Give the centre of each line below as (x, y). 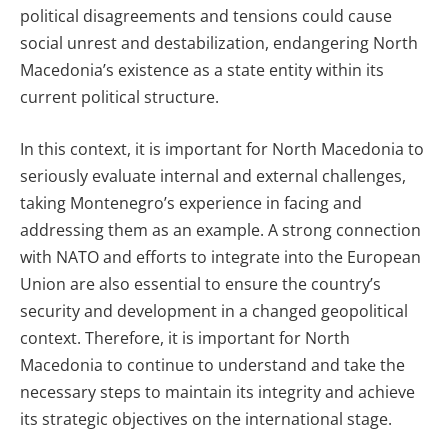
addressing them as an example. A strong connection (220, 229)
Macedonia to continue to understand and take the (212, 364)
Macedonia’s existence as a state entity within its (202, 70)
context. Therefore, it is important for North (185, 337)
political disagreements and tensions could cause (206, 16)
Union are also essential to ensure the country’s (200, 283)
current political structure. (119, 97)
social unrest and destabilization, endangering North (219, 43)
